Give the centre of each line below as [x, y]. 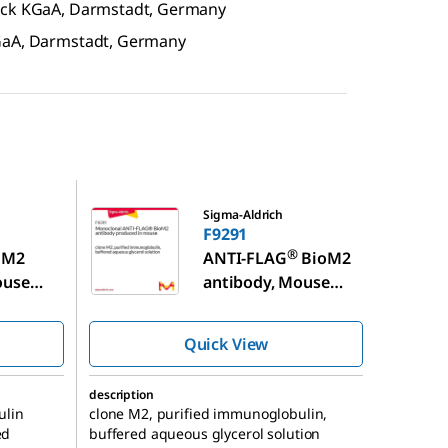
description [121, 394]
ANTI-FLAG [245, 257]
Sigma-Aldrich [243, 214]
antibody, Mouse [266, 281]
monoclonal [248, 305]
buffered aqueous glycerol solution [205, 433]
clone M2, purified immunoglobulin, [208, 413]
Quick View [226, 343]
